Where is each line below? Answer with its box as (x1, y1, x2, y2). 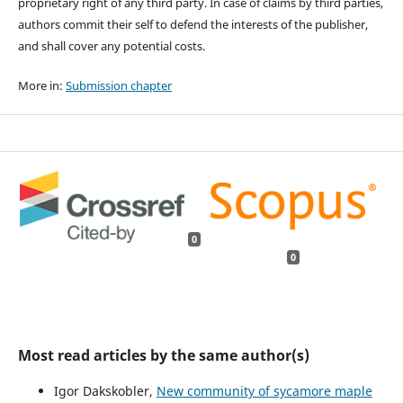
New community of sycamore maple (156, 382, 372, 400)
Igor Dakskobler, (53, 382, 157, 400)
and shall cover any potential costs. (17, 38, 205, 55)
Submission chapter (65, 77, 172, 94)
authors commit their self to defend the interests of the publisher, (17, 16, 368, 33)
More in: (17, 77, 66, 94)
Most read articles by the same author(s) (17, 345, 309, 366)
